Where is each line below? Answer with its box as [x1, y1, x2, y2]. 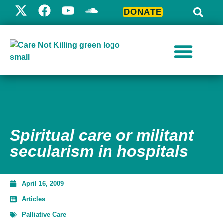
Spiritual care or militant [10, 126, 194, 144]
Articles [22, 195, 45, 203]
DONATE [123, 7, 162, 17]
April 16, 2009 [22, 180, 64, 187]
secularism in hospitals [10, 142, 188, 160]
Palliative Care [22, 211, 66, 218]
